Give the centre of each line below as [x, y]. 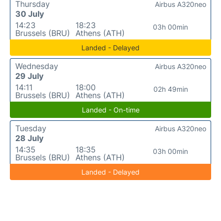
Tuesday [31, 128]
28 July [29, 138]
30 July [30, 14]
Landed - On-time [110, 110]
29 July [29, 76]
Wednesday [37, 66]
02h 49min [170, 89]
